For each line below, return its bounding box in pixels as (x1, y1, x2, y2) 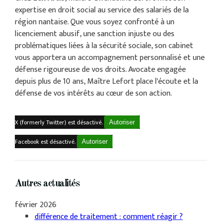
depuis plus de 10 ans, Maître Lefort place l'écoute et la (14, 75, 198, 89)
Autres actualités (14, 179, 80, 189)
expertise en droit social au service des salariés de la (14, 3, 189, 17)
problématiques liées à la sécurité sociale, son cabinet (14, 39, 193, 53)
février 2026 (14, 198, 56, 212)
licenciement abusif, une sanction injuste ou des (14, 27, 174, 41)
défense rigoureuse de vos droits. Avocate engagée (14, 63, 186, 77)
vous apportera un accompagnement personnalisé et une (14, 51, 205, 65)
